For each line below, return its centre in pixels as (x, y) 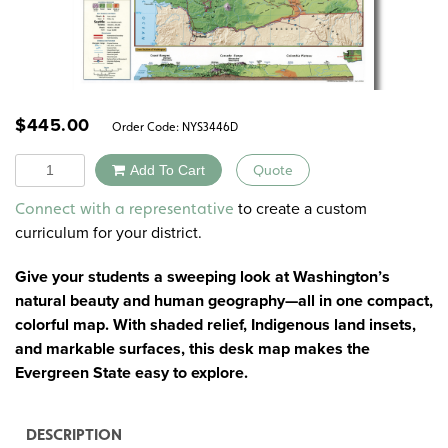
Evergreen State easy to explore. (131, 372)
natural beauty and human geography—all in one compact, (224, 300)
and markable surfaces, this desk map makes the (192, 348)
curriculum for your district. (108, 232)
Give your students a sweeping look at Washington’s (202, 276)
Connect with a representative (124, 208)
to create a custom (300, 208)
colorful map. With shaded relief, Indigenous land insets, (215, 324)
